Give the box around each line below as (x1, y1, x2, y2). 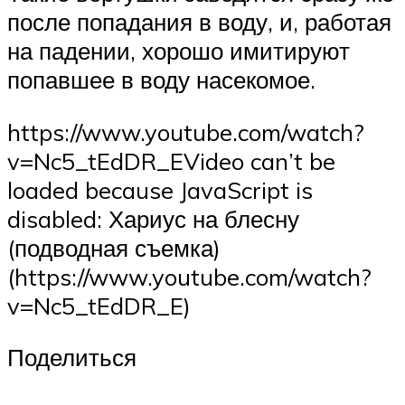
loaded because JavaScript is (7, 174, 313, 204)
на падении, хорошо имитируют (7, 36, 350, 66)
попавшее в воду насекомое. (7, 65, 316, 95)
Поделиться (7, 343, 137, 372)
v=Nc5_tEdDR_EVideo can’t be (7, 146, 335, 175)
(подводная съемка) (7, 232, 221, 262)
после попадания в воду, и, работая (7, 7, 391, 37)
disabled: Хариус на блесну (7, 203, 299, 233)
